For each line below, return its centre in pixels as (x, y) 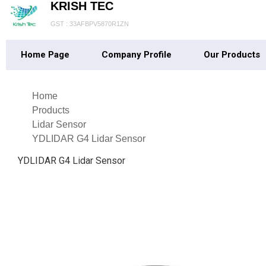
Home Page (45, 54)
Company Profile (137, 54)
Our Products (232, 54)
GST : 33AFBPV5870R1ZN (90, 23)
